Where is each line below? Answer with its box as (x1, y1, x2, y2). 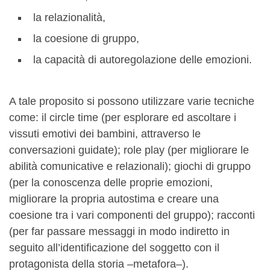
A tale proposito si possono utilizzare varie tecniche (9, 95, 254, 107)
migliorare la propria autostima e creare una (9, 193, 219, 205)
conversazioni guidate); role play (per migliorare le (9, 144, 249, 156)
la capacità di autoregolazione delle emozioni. (33, 53, 252, 66)
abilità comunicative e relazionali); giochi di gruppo (9, 160, 251, 172)
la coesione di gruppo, (33, 32, 139, 45)
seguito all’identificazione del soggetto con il (9, 242, 219, 254)
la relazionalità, (33, 11, 105, 24)
